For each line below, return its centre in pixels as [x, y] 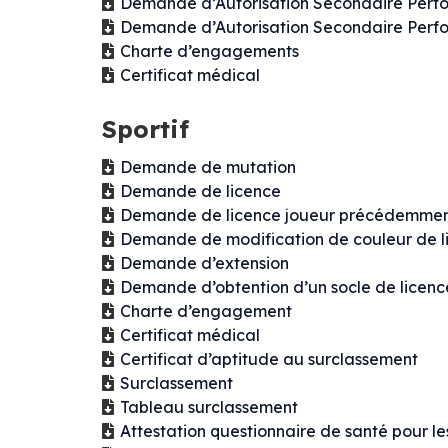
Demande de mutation [208, 167]
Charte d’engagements [209, 51]
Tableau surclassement [209, 407]
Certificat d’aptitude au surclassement [269, 359]
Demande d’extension [204, 263]
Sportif [145, 129]
